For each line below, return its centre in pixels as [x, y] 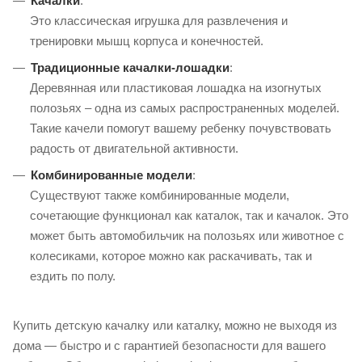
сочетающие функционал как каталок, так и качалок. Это [189, 215]
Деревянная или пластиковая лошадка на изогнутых [176, 88]
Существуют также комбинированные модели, [160, 195]
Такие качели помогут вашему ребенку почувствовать [181, 128]
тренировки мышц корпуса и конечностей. [147, 41]
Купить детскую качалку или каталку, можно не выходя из [175, 325]
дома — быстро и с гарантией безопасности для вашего [169, 345]
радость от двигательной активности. [134, 148]
